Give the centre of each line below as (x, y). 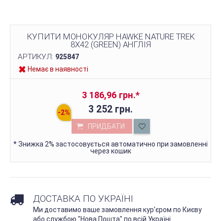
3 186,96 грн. (109, 95)
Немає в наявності (58, 69)
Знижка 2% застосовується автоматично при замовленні (112, 144)
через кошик (110, 151)
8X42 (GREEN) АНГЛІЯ (110, 44)
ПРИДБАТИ (106, 126)
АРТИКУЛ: (37, 57)
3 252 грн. (110, 109)
